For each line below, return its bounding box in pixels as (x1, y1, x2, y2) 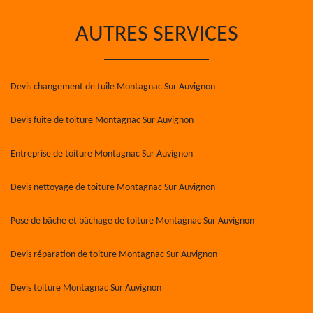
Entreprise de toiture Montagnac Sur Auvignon (10, 149, 193, 159)
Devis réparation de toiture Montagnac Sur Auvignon (10, 249, 217, 260)
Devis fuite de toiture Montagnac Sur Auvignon (10, 115, 194, 126)
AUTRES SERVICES (75, 24, 238, 46)
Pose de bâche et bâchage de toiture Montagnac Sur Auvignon (10, 216, 254, 226)
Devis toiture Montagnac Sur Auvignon (10, 283, 161, 293)
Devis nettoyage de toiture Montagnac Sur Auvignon (10, 182, 215, 193)
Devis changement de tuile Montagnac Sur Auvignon (10, 82, 215, 92)
